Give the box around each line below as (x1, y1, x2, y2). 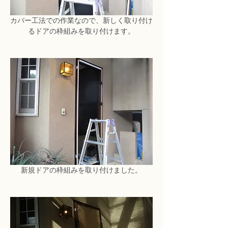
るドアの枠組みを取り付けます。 (28, 27, 135, 35)
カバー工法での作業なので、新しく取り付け (10, 16, 153, 24)
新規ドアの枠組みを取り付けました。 (21, 166, 142, 174)
